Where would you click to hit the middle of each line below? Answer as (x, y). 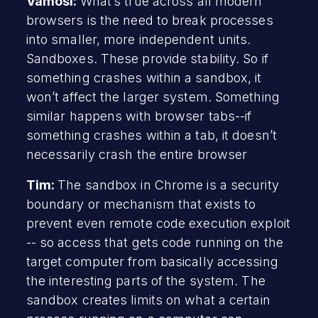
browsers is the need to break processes (149, 20)
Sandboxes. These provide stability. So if (147, 58)
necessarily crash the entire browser (137, 154)
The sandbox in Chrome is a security (168, 185)
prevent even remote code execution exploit (158, 223)
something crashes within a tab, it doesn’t (151, 135)
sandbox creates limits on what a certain (148, 300)
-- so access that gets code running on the (154, 242)
